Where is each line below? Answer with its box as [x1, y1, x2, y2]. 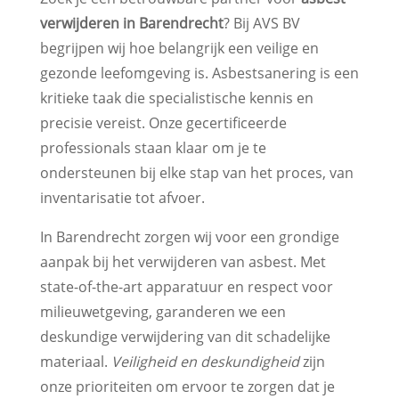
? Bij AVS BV [223, 12, 300, 33]
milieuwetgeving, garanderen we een [39, 301, 286, 322]
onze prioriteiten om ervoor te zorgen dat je [39, 376, 335, 396]
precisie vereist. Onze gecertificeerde [39, 112, 287, 133]
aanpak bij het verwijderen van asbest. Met [39, 251, 326, 272]
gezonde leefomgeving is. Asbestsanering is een [39, 62, 359, 83]
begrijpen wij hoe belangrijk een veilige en [39, 37, 319, 58]
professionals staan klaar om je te [39, 137, 266, 158]
